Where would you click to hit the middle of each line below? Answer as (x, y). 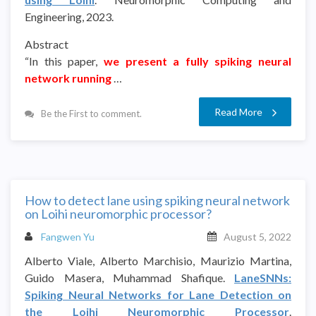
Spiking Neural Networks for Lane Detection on (158, 294)
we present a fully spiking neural (197, 61)
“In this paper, (64, 61)
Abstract (47, 44)
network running (69, 78)
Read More (238, 111)
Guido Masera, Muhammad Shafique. (129, 277)
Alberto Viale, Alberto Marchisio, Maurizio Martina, (158, 260)
